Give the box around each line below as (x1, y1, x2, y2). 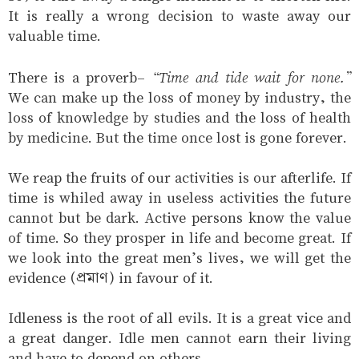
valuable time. (8, 26, 101, 46)
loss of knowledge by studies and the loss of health (8, 107, 351, 128)
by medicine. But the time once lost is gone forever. (8, 127, 347, 148)
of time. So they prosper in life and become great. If (8, 228, 351, 248)
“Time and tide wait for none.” (151, 66, 352, 88)
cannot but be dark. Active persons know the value (8, 208, 351, 228)
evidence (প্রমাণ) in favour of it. (8, 268, 213, 288)
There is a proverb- (8, 67, 152, 88)
